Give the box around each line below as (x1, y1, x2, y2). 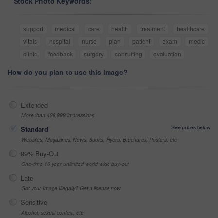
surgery (84, 49, 104, 58)
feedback (48, 49, 73, 58)
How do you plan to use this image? (7, 67, 127, 77)
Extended (21, 100, 48, 109)
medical (55, 24, 76, 33)
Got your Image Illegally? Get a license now (21, 184, 121, 192)
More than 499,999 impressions (21, 111, 94, 119)
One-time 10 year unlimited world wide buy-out (21, 160, 129, 167)
